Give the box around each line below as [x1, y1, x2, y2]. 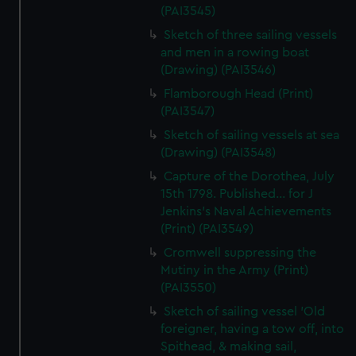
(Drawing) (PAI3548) [161, 146, 277, 159]
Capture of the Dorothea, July [164, 170, 335, 183]
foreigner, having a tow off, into [161, 323, 345, 335]
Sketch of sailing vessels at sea [164, 129, 340, 141]
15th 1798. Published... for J [161, 188, 314, 200]
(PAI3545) [161, 5, 216, 17]
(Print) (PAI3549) [161, 222, 254, 235]
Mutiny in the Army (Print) [161, 264, 309, 277]
